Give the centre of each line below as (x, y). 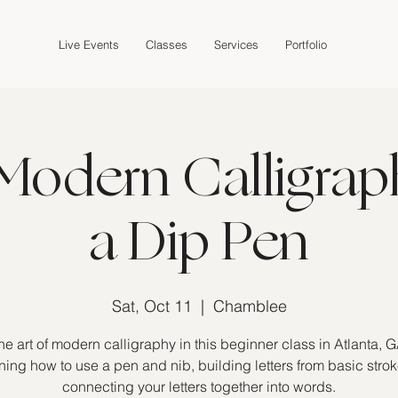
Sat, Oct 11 (151, 306)
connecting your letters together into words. (199, 386)
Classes (166, 44)
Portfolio (306, 44)
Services (236, 44)
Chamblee (250, 306)
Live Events (88, 44)
